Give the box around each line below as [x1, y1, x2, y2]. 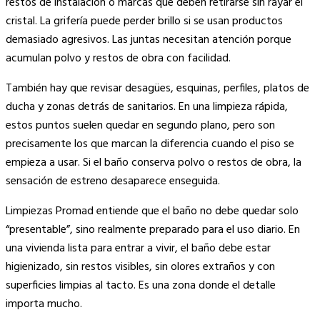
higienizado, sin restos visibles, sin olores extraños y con [6, 258, 275, 277]
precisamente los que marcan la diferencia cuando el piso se [6, 135, 294, 154]
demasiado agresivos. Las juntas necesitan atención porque [6, 31, 291, 50]
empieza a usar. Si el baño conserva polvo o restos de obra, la [6, 154, 301, 173]
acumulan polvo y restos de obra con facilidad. [6, 49, 231, 69]
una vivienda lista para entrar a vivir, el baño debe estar [6, 239, 271, 259]
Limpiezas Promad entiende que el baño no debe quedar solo [6, 202, 299, 221]
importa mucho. [6, 295, 82, 314]
